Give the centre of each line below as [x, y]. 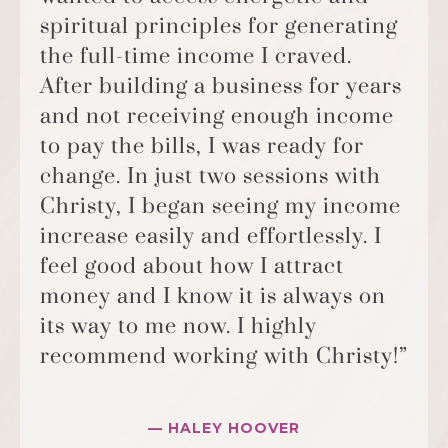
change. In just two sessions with [210, 176]
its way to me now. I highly [178, 326]
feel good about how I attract [192, 266]
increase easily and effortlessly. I [211, 236]
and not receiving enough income [217, 116]
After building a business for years [221, 86]
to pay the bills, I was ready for [202, 146]
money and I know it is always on [213, 296]
